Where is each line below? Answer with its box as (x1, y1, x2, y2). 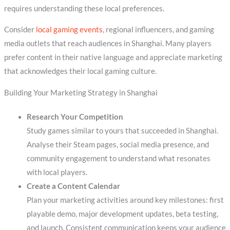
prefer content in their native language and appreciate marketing (4, 53, 222, 62)
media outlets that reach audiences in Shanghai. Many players (4, 39, 212, 48)
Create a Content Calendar (26, 181, 120, 190)
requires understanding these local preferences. (4, 4, 164, 13)
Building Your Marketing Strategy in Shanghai (4, 88, 158, 97)
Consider (4, 25, 36, 34)
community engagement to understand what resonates (26, 154, 210, 163)
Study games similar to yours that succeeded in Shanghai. (26, 126, 218, 135)
